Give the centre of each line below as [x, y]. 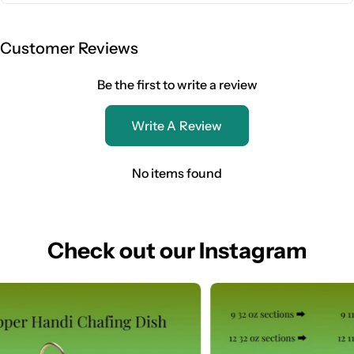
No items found [177, 173]
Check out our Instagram [177, 250]
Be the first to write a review [177, 84]
